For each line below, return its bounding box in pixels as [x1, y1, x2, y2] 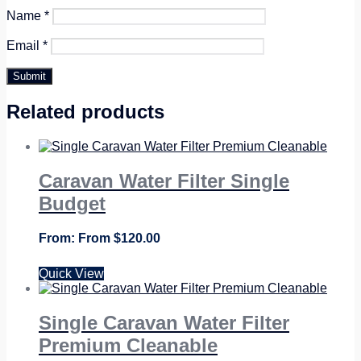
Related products [6, 100, 164, 122]
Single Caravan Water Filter [39, 311, 289, 334]
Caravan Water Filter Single [39, 169, 289, 192]
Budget [39, 192, 106, 214]
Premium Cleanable [39, 334, 218, 356]
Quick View [39, 266, 104, 280]
